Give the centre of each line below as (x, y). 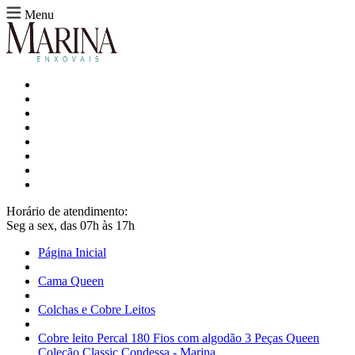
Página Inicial (72, 252)
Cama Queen (71, 281)
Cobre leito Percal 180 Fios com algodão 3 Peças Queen (179, 338)
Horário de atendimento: (67, 211)
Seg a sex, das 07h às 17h (71, 225)
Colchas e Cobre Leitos (97, 309)
